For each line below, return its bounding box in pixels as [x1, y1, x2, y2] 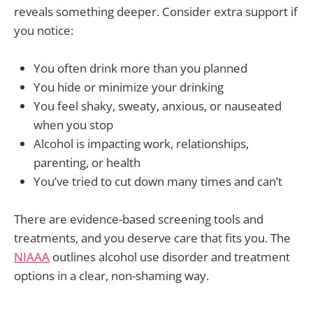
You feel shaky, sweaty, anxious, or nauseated [34, 97, 282, 114]
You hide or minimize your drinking [34, 78, 224, 95]
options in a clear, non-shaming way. [14, 267, 209, 284]
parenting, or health [34, 154, 140, 170]
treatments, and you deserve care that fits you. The [14, 229, 291, 246]
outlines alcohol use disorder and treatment [50, 248, 290, 265]
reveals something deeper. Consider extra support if [14, 3, 298, 20]
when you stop [34, 116, 113, 133]
